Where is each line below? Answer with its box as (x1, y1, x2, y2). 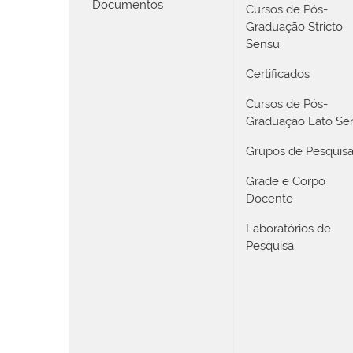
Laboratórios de (246, 221, 331, 236)
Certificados (246, 66, 310, 81)
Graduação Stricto (246, 19, 343, 34)
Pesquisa (246, 238, 294, 253)
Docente (246, 191, 293, 206)
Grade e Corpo (246, 173, 325, 188)
